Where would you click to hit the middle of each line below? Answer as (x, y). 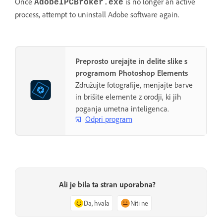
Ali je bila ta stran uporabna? (107, 184)
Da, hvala (97, 203)
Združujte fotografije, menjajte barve (134, 84)
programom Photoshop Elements (132, 73)
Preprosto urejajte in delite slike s (131, 61)
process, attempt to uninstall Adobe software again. (98, 14)
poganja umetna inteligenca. (122, 108)
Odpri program (109, 119)
